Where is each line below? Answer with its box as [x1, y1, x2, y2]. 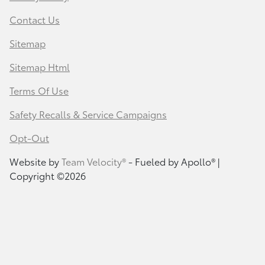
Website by [9, 154, 62, 169]
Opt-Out [9, 131, 49, 145]
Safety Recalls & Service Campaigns [9, 107, 167, 121]
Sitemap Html [9, 60, 70, 74]
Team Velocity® [62, 154, 126, 169]
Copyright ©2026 [9, 169, 86, 183]
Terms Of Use [9, 83, 69, 98]
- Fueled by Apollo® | [126, 154, 219, 169]
